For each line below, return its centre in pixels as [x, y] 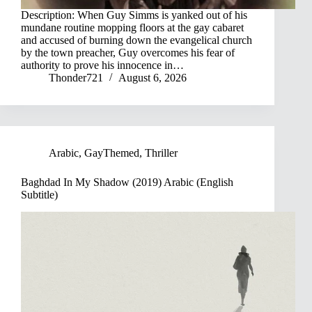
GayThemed [112, 153]
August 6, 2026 [153, 78]
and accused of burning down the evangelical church [136, 40]
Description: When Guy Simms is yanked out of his [134, 15]
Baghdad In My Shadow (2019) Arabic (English [127, 182]
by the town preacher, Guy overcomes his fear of [128, 53]
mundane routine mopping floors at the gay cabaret [132, 28]
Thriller [161, 153]
